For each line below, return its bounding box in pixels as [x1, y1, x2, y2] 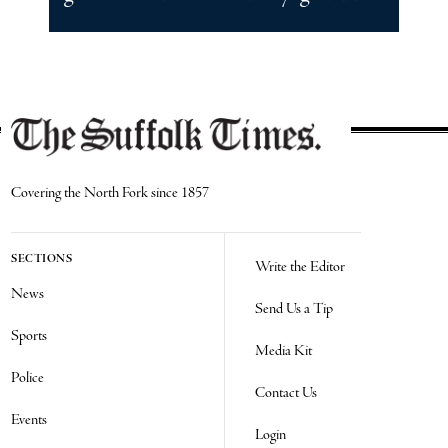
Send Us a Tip [255, 298, 333, 319]
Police [11, 367, 45, 388]
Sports [11, 325, 48, 346]
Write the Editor [255, 256, 345, 277]
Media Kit [255, 340, 312, 361]
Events [11, 409, 48, 430]
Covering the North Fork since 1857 [11, 182, 210, 203]
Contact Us [255, 382, 317, 403]
